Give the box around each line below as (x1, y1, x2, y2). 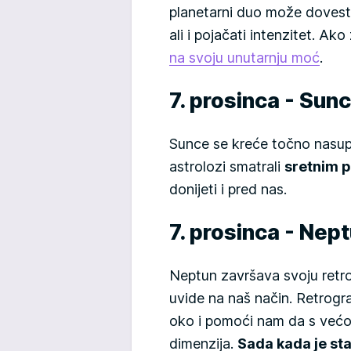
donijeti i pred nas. (169, 180, 287, 197)
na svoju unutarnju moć (169, 49, 320, 66)
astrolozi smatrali (169, 157, 284, 175)
